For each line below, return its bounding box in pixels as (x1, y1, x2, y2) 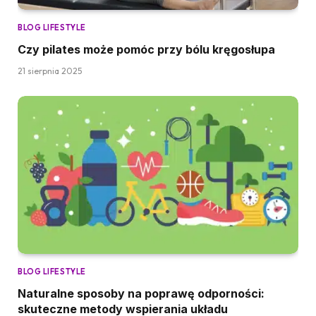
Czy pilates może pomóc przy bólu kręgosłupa (18, 42, 275, 57)
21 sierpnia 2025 (18, 66, 82, 77)
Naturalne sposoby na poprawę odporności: (18, 286, 265, 301)
